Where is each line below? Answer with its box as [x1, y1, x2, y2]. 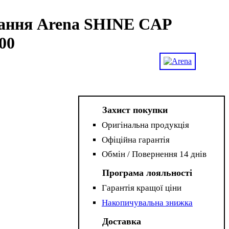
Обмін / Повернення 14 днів [101, 149, 207, 159]
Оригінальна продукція [101, 120, 189, 130]
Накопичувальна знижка [101, 197, 193, 208]
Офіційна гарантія [101, 134, 170, 145]
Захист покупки [102, 105, 168, 116]
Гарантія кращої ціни [101, 183, 181, 193]
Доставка [102, 216, 142, 226]
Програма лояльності [102, 168, 193, 178]
